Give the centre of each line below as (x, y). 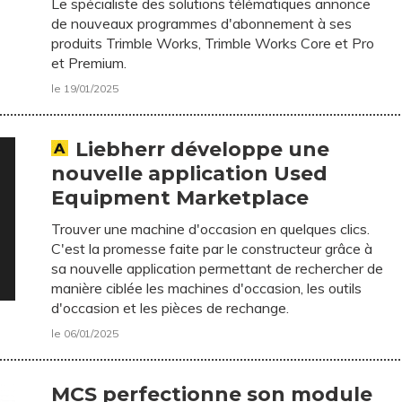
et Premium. (89, 63)
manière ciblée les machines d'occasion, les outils (207, 288)
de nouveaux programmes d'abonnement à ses (202, 23)
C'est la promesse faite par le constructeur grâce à (212, 249)
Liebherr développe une (203, 149)
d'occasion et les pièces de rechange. (170, 308)
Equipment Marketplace (180, 198)
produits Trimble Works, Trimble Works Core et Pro (213, 43)
